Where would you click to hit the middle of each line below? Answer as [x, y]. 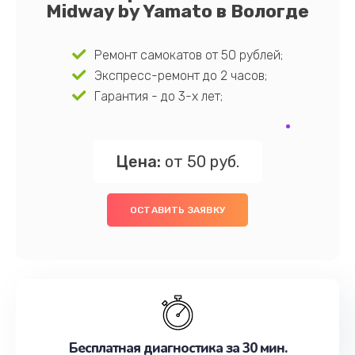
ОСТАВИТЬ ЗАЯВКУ [177, 210]
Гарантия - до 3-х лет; [158, 96]
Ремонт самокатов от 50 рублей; [188, 55]
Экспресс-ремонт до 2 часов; [180, 76]
